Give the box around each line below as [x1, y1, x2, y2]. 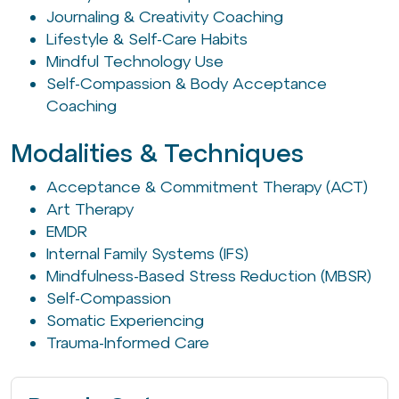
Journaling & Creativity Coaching [46, 7, 283, 27]
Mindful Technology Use [46, 52, 224, 71]
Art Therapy [46, 199, 134, 219]
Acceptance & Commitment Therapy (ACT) [46, 177, 368, 197]
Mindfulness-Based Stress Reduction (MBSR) [46, 266, 371, 286]
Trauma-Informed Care [46, 333, 209, 353]
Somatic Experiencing [46, 311, 204, 330]
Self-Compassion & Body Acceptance [46, 74, 327, 94]
